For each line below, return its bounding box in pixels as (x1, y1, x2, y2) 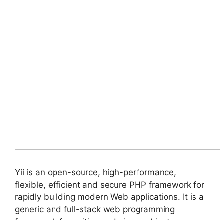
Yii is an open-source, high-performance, (15, 167, 176, 177)
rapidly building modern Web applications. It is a (15, 192, 204, 202)
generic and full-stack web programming (15, 204, 175, 214)
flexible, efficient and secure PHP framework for (15, 179, 204, 190)
